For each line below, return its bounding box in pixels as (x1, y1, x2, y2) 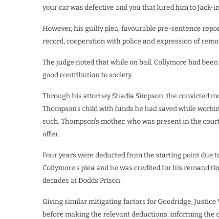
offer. (43, 130, 59, 138)
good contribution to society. (43, 70, 132, 79)
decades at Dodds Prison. (43, 176, 122, 185)
